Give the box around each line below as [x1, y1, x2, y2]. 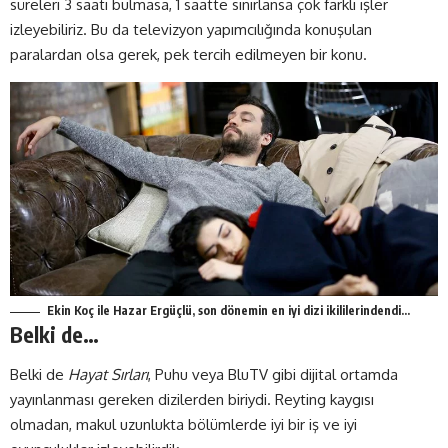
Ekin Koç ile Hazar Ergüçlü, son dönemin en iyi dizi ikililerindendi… [47, 303, 410, 319]
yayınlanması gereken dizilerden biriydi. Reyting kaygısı [10, 389, 374, 409]
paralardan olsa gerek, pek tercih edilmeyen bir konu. [10, 45, 367, 65]
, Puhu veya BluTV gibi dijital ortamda [148, 364, 398, 384]
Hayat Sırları [68, 364, 148, 384]
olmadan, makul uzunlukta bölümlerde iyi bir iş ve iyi [10, 414, 357, 434]
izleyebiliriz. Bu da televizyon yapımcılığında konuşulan [10, 20, 372, 40]
